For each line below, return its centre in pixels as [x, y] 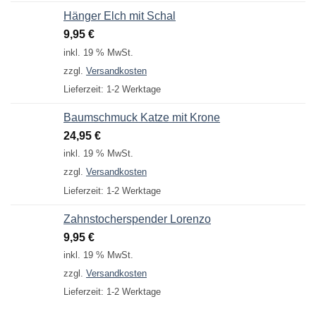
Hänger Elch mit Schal [120, 16]
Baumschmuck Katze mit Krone [142, 118]
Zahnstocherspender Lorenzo [137, 219]
